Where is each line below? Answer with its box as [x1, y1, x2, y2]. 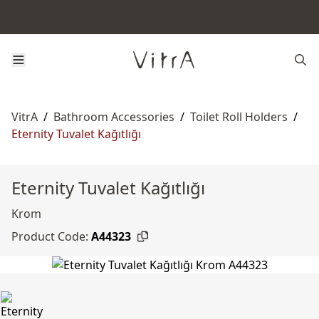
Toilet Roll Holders [190, 109, 288, 125]
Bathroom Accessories [53, 109, 174, 125]
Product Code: [11, 229, 88, 244]
